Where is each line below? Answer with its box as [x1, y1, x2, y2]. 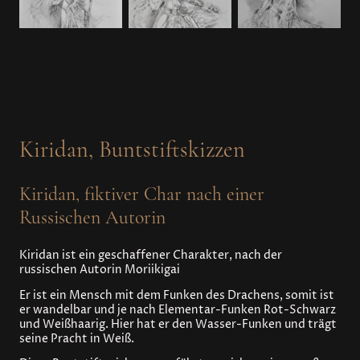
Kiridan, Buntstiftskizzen [19, 136, 245, 164]
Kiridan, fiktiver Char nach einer [19, 182, 264, 206]
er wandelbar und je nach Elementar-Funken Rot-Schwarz [19, 302, 336, 317]
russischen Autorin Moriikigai [19, 262, 182, 277]
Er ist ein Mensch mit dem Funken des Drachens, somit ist [19, 288, 334, 303]
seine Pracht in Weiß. [19, 331, 134, 346]
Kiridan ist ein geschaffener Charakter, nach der [19, 247, 282, 263]
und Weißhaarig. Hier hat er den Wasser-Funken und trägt [19, 317, 337, 332]
